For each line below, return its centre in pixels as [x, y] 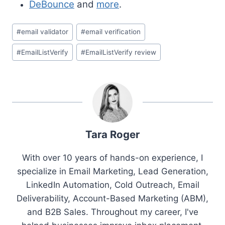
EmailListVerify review [121, 52]
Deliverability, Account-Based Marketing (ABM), [113, 199]
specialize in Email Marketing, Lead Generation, [113, 172]
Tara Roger [113, 135]
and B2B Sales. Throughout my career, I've [113, 212]
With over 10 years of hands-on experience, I [113, 158]
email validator [45, 32]
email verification [113, 32]
